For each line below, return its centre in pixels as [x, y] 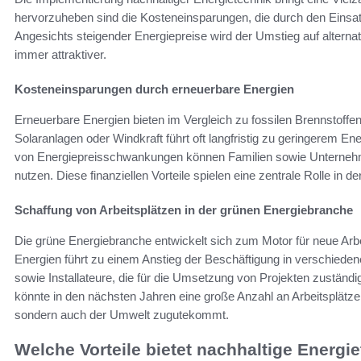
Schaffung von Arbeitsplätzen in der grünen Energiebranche [184, 210]
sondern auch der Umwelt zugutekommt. [122, 314]
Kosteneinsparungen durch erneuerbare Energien [154, 89]
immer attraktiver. [60, 54]
